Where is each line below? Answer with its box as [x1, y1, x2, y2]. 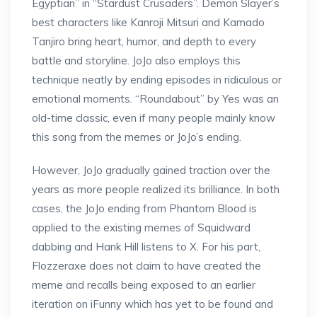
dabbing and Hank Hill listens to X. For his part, [32, 240, 260, 253]
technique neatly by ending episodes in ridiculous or [32, 73, 282, 86]
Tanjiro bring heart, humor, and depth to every [32, 35, 256, 48]
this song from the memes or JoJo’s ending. [32, 130, 241, 144]
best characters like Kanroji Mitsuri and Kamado [32, 16, 265, 29]
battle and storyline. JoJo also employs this [32, 54, 241, 67]
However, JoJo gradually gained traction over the [32, 163, 270, 177]
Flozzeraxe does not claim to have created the [32, 259, 261, 272]
